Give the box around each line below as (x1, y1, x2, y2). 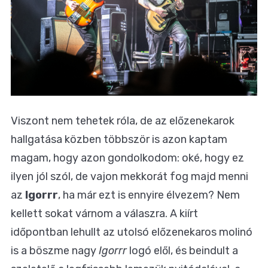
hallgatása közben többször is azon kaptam (11, 132, 227, 146)
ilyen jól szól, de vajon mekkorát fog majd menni (11, 169, 248, 183)
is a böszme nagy (11, 243, 99, 257)
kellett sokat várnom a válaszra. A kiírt (11, 206, 198, 220)
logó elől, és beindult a (127, 243, 238, 257)
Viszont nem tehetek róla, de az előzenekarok (11, 114, 234, 127)
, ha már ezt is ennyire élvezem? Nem (58, 188, 240, 202)
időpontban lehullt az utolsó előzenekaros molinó (11, 225, 252, 239)
